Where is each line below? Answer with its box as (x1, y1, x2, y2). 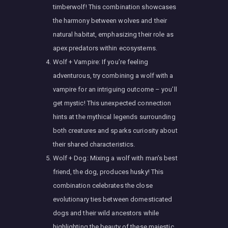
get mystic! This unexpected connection (52, 99, 172, 107)
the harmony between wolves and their (52, 16, 167, 24)
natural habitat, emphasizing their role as (52, 30, 174, 38)
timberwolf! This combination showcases (52, 3, 177, 11)
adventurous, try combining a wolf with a (52, 71, 174, 79)
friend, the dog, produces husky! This (52, 167, 164, 176)
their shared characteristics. (52, 140, 135, 148)
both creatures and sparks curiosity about (52, 126, 178, 134)
